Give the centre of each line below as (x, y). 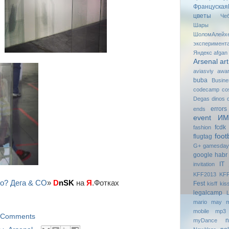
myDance (205, 220)
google (203, 155)
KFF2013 (204, 174)
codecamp (206, 89)
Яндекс (202, 52)
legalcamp (208, 192)
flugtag (202, 136)
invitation (204, 164)
